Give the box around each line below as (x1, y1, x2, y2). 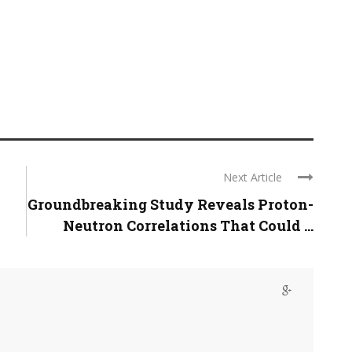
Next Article (223, 170, 282, 185)
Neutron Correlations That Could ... (63, 216, 313, 235)
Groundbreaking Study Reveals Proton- (27, 195, 313, 214)
